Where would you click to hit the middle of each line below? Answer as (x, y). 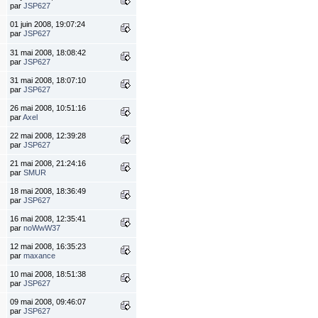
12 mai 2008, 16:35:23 (48, 247)
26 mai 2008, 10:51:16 (48, 108)
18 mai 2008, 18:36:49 (48, 191)
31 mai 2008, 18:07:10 (48, 81)
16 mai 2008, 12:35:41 (48, 219)
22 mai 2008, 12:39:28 (48, 136)
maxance (40, 256)
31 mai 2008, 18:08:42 (48, 53)
